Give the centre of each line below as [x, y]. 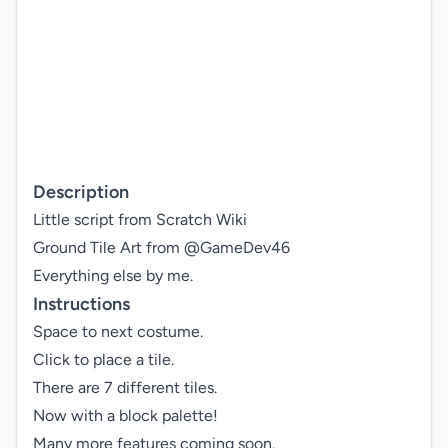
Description [81, 192]
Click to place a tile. [103, 359]
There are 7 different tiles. [125, 387]
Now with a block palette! [125, 415]
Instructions [81, 304]
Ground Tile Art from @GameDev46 [161, 247]
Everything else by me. [113, 275]
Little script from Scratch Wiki [140, 219]
